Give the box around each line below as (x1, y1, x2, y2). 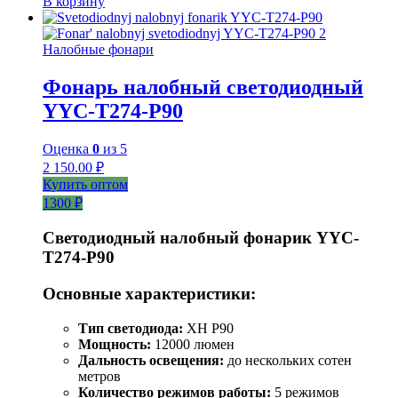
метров (78, 368, 121, 384)
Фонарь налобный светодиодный (43, 75, 363, 99)
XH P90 (183, 320, 234, 336)
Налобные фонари (43, 41, 154, 57)
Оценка (43, 140, 92, 156)
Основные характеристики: (43, 284, 256, 304)
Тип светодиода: (78, 320, 183, 336)
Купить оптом (43, 176, 128, 192)
